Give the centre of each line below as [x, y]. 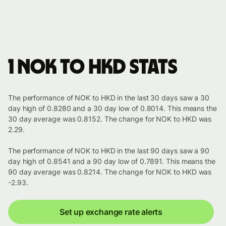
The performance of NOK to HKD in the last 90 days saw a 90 [109, 151]
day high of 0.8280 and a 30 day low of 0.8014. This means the [112, 108]
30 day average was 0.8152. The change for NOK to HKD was [110, 119]
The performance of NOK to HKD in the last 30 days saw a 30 [109, 98]
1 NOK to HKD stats [93, 68]
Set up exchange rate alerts [111, 212]
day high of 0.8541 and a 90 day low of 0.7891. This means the [112, 161]
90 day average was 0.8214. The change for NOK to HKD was [110, 172]
